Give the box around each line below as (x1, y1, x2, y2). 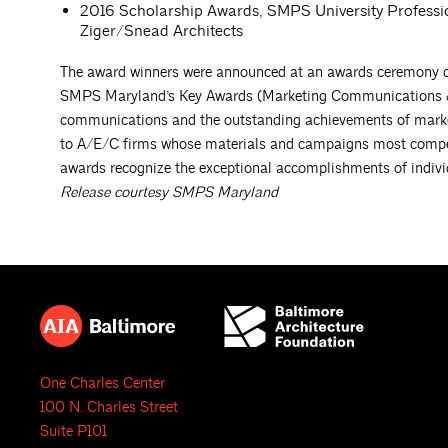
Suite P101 (40, 422, 107, 442)
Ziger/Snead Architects (80, 21, 243, 42)
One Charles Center (40, 374, 165, 394)
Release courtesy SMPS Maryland (60, 183, 278, 203)
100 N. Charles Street (40, 398, 178, 418)
